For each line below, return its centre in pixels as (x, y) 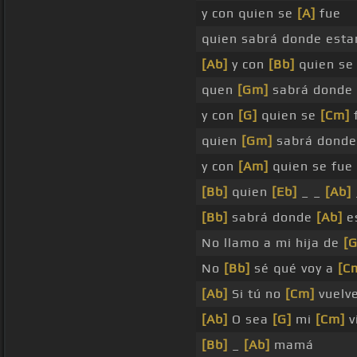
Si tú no (257, 294)
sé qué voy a (294, 269)
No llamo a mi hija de (273, 243)
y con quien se (249, 14)
